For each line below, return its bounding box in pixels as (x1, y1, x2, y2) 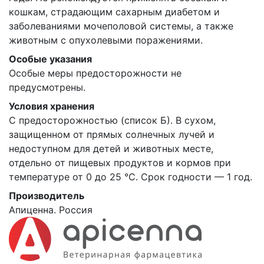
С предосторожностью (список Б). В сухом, (9, 114, 216, 126)
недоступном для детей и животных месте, (9, 143, 213, 154)
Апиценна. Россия (9, 204, 93, 216)
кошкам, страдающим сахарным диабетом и (9, 6, 220, 18)
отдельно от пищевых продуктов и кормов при (9, 157, 231, 169)
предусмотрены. (9, 81, 85, 93)
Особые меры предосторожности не (9, 67, 181, 79)
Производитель (9, 190, 84, 202)
